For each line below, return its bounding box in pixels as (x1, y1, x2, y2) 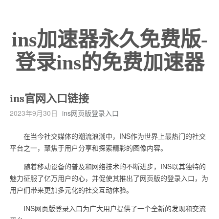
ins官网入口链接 (10, 92, 89, 105)
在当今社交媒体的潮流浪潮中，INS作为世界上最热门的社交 (10, 131, 206, 141)
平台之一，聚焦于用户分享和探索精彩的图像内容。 (10, 143, 167, 153)
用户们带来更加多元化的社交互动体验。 (10, 185, 133, 195)
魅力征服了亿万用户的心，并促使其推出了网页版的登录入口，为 (10, 173, 208, 183)
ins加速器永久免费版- (11, 28, 208, 51)
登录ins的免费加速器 (15, 51, 204, 74)
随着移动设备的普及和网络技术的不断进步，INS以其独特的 (10, 161, 206, 171)
